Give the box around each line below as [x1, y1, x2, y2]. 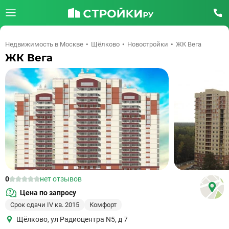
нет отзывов [40, 175, 82, 183]
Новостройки [127, 40, 168, 48]
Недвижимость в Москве [5, 40, 83, 48]
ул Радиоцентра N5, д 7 [49, 215, 128, 223]
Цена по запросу [20, 189, 76, 197]
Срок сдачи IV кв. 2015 [10, 201, 79, 209]
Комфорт [89, 201, 117, 209]
